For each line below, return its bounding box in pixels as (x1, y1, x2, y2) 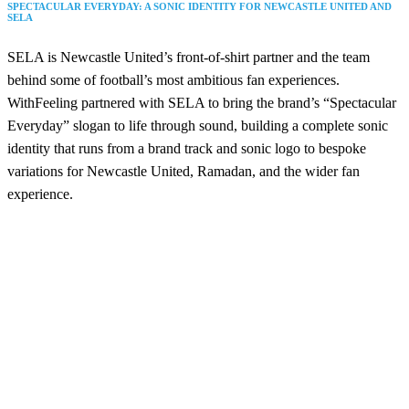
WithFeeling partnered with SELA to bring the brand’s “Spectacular (7, 95, 396, 111)
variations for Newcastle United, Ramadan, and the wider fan (7, 163, 360, 180)
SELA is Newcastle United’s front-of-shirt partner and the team (7, 49, 370, 66)
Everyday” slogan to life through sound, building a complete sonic (7, 118, 388, 134)
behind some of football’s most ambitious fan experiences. (7, 72, 340, 89)
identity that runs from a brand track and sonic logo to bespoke (7, 141, 366, 157)
